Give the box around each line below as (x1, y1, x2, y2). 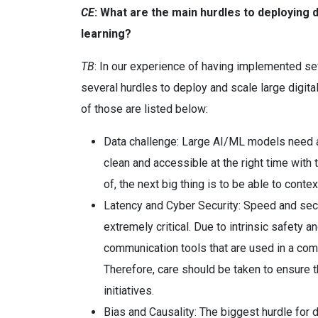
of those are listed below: (81, 102, 208, 116)
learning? (81, 27, 131, 40)
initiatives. (104, 284, 154, 297)
